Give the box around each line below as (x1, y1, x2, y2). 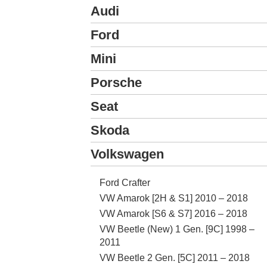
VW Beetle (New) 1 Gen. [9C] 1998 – (100, 223, 254, 234)
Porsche (91, 74, 142, 90)
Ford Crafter (100, 177, 150, 188)
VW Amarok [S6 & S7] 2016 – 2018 (100, 208, 247, 219)
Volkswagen (91, 146, 164, 162)
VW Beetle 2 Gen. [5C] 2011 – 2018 (100, 252, 250, 263)
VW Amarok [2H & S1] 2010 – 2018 (100, 193, 248, 203)
